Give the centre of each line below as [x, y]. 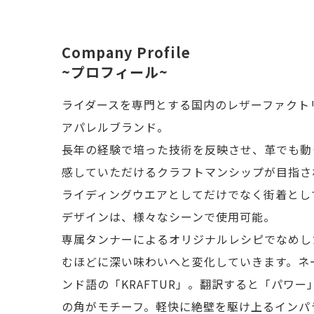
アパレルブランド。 [115, 127]
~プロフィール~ [115, 71]
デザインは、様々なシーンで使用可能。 [169, 217]
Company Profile [126, 52]
